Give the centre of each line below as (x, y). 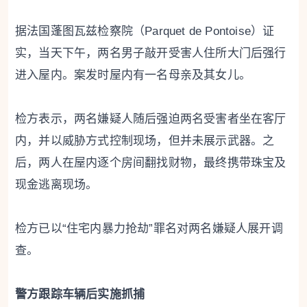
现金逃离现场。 (57, 185)
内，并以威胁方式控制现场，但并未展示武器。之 (145, 141)
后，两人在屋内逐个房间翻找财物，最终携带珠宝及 (151, 163)
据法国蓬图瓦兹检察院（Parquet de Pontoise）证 (145, 32)
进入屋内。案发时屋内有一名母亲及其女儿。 (133, 75)
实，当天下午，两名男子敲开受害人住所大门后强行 (151, 53)
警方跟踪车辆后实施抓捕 (80, 295)
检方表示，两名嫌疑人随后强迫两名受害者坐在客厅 (151, 119)
